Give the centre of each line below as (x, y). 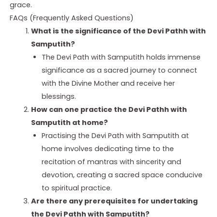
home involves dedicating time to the (108, 148)
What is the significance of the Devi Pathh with (118, 31)
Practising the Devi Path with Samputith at (115, 135)
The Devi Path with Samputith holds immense (121, 57)
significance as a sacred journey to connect (119, 70)
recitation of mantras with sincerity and (111, 162)
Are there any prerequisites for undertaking (114, 201)
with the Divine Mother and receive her (108, 83)
